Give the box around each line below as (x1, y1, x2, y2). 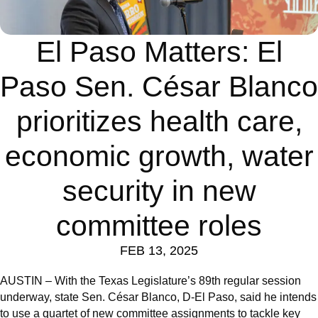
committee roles (56, 209, 262, 243)
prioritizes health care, (16, 105, 302, 138)
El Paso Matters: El (35, 35, 283, 69)
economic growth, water (4, 140, 314, 173)
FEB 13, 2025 (120, 243, 198, 258)
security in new (62, 175, 256, 208)
